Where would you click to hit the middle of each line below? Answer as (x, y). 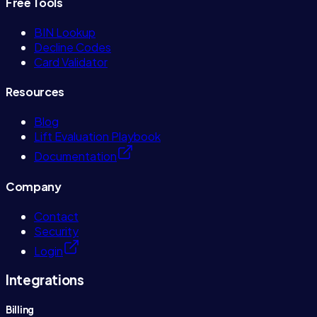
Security (56, 231)
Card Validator (71, 62)
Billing (20, 309)
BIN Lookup (65, 32)
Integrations (45, 279)
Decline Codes (73, 47)
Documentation (75, 156)
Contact (56, 216)
